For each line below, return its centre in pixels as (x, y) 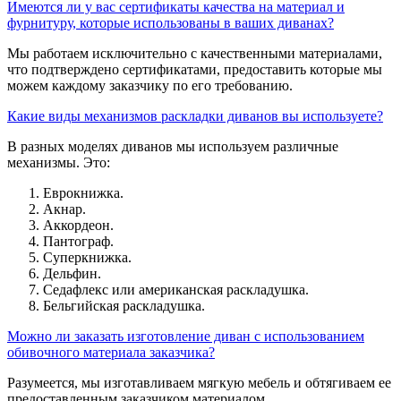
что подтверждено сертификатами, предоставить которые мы (195, 69)
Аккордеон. (78, 225)
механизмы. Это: (59, 162)
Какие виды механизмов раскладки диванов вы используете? (195, 115)
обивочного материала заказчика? (111, 352)
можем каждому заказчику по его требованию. (150, 85)
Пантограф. (78, 241)
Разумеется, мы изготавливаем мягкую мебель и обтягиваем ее (199, 382)
